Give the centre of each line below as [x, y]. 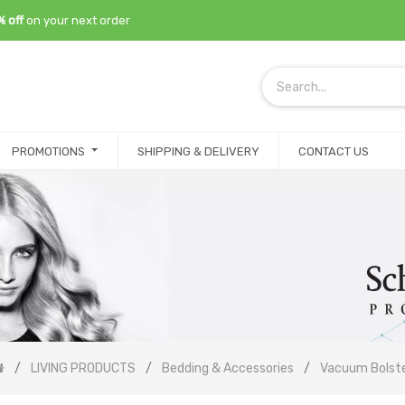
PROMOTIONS [49, 151]
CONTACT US [334, 151]
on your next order [77, 20]
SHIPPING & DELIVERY [198, 151]
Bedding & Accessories [227, 369]
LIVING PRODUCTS [83, 369]
